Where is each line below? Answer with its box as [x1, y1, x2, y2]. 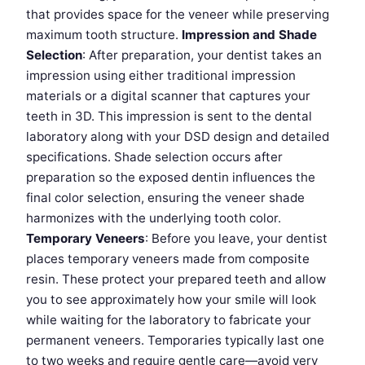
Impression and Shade [182, 27, 317, 43]
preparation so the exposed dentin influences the [26, 169, 315, 186]
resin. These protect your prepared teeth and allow [26, 271, 326, 288]
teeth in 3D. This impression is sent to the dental [26, 108, 312, 125]
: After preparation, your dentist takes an [82, 47, 322, 64]
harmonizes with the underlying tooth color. [26, 210, 281, 226]
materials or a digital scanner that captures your [26, 88, 310, 104]
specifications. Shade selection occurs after [26, 149, 283, 165]
